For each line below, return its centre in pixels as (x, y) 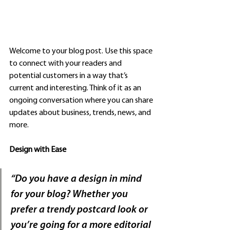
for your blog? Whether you (70, 195)
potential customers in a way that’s (69, 76)
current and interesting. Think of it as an (76, 89)
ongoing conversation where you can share (82, 101)
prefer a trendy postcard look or (80, 210)
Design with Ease (38, 150)
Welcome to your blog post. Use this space (82, 52)
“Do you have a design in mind (77, 179)
